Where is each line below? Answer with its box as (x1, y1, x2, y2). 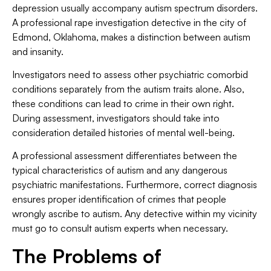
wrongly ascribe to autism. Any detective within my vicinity (12, 207, 257, 220)
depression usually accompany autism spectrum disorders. (12, 1, 258, 14)
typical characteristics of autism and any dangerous (12, 164, 227, 177)
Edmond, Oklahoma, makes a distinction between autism (12, 30, 250, 43)
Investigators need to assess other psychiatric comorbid (12, 68, 248, 81)
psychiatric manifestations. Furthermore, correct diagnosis (12, 178, 257, 191)
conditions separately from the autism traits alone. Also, (12, 83, 244, 96)
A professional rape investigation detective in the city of (12, 16, 246, 28)
